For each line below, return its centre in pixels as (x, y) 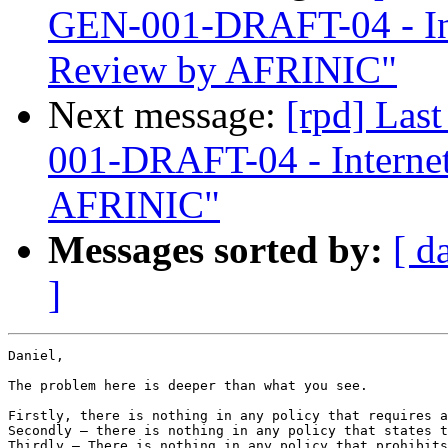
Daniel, (36, 355)
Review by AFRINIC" (222, 69)
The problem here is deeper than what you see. (188, 385)
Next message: (167, 114)
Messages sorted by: (215, 249)
